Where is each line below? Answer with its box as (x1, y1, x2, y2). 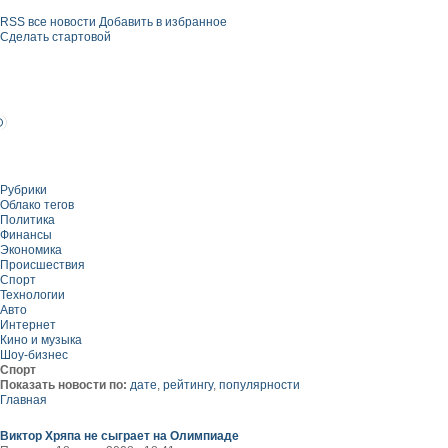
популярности (219, 378, 300, 392)
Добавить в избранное (99, 15, 227, 29)
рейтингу (163, 378, 213, 392)
